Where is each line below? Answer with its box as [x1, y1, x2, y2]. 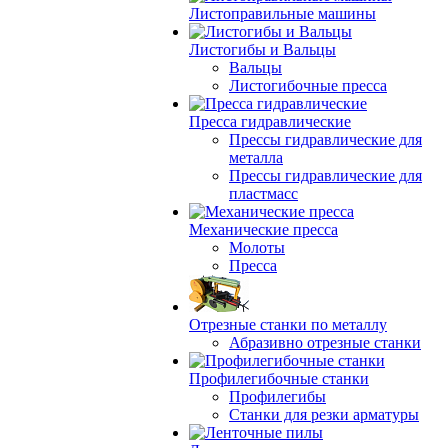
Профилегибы [229, 388, 326, 405]
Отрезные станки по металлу [189, 316, 387, 333]
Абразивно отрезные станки [229, 334, 421, 351]
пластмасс [229, 185, 298, 202]
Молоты [229, 239, 285, 256]
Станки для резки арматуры [229, 406, 419, 423]
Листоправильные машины [189, 5, 376, 22]
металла [229, 149, 283, 166]
